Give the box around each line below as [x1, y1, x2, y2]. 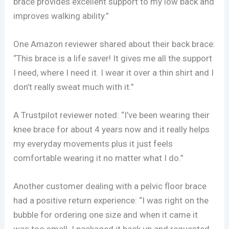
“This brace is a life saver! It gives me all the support [13, 53, 213, 64]
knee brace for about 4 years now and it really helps [13, 124, 210, 135]
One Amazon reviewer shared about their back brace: [13, 39, 216, 50]
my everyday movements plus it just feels [13, 139, 173, 149]
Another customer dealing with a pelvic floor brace [13, 181, 207, 192]
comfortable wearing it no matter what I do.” [13, 153, 184, 164]
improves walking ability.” [13, 10, 109, 21]
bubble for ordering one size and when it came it [13, 210, 198, 220]
